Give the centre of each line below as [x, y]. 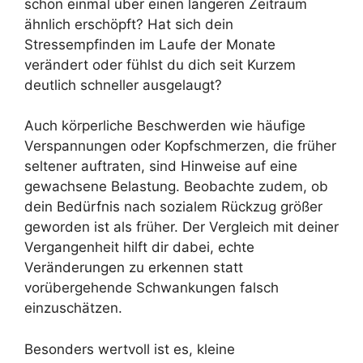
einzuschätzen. [73, 308]
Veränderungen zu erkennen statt [134, 268]
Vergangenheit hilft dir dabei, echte [139, 248]
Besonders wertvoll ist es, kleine [130, 349]
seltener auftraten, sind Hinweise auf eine [161, 167]
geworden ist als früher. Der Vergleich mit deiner [181, 227]
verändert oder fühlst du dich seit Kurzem [160, 64]
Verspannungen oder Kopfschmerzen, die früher [180, 146]
